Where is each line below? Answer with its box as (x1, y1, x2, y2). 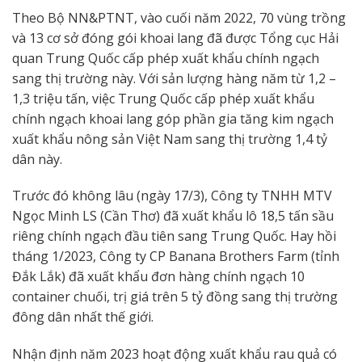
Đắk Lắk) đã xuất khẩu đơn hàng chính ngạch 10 (12, 267, 305, 286)
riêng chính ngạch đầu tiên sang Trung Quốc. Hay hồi (12, 227, 336, 246)
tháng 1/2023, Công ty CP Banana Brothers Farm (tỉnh (12, 247, 339, 266)
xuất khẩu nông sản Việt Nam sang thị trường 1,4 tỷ (12, 129, 327, 148)
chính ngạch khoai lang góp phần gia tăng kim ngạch (12, 109, 334, 128)
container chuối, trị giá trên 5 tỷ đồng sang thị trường (12, 288, 338, 306)
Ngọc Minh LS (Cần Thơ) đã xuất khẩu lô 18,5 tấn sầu (12, 207, 334, 225)
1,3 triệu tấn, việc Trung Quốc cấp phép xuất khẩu (12, 89, 314, 107)
